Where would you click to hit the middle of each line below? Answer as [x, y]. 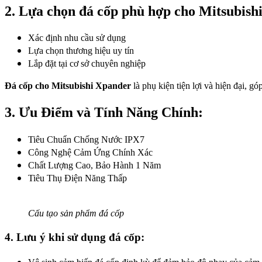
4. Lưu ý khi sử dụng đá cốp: [75, 237]
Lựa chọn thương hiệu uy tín [81, 51]
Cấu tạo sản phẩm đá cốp [76, 213]
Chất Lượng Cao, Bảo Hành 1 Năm [94, 166]
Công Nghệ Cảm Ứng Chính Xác [90, 153]
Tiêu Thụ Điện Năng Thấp [77, 178]
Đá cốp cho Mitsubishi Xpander [68, 86]
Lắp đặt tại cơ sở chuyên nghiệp [87, 64]
